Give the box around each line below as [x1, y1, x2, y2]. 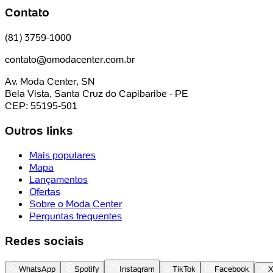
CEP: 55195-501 [5, 99, 77, 112]
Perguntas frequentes [29, 210, 122, 222]
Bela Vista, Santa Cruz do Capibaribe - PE [5, 87, 188, 99]
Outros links [5, 122, 73, 138]
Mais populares [29, 149, 96, 161]
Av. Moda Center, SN [5, 74, 95, 87]
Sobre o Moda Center [29, 197, 122, 210]
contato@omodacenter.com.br [5, 52, 135, 65]
